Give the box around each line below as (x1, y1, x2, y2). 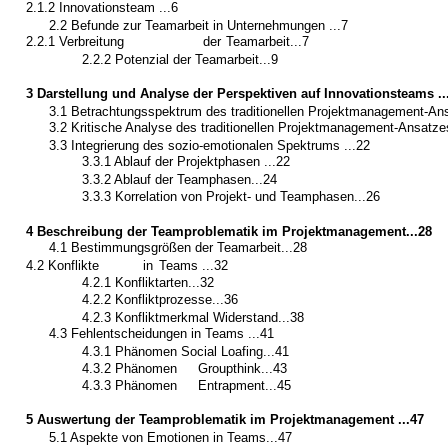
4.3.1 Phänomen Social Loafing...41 (81, 344, 289, 360)
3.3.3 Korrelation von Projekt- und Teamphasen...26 (81, 188, 380, 204)
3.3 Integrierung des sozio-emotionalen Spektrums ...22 (48, 137, 370, 153)
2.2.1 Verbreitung (26, 34, 125, 50)
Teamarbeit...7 (226, 34, 310, 50)
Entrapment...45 (197, 378, 291, 394)
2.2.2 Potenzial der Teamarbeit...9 (81, 51, 278, 67)
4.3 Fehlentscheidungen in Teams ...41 (48, 326, 274, 342)
